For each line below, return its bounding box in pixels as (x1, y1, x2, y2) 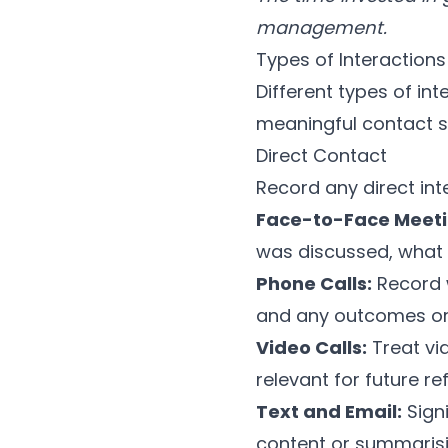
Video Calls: (256, 335, 367, 361)
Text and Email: (256, 399, 402, 425)
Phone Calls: (256, 271, 372, 297)
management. (256, 15, 387, 41)
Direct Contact (256, 143, 387, 169)
